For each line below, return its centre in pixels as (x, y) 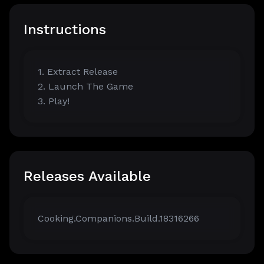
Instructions (65, 30)
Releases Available (87, 176)
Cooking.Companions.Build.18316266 (118, 219)
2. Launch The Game (85, 87)
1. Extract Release (78, 72)
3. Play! (54, 101)
